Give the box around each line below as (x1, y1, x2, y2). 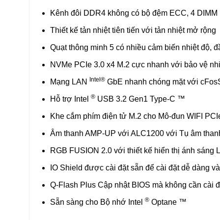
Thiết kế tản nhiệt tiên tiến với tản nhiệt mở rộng (50, 26, 216, 34)
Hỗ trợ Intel (50, 94, 91, 103)
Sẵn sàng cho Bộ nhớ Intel (50, 197, 145, 206)
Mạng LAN (50, 77, 89, 86)
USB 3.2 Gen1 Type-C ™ (95, 94, 185, 103)
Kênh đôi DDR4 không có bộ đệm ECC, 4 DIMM (50, 8, 218, 17)
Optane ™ (149, 197, 187, 206)
